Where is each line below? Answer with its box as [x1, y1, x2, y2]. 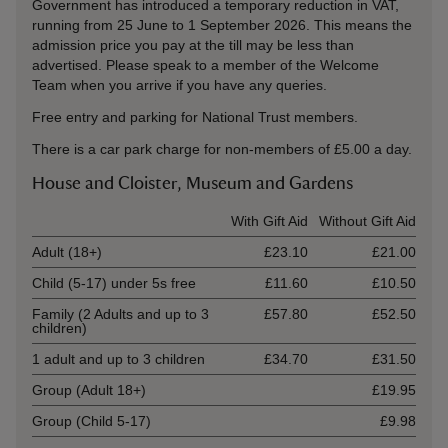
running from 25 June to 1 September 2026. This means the [32, 17, 412, 33]
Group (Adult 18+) [32, 382, 146, 398]
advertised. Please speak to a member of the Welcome [32, 57, 379, 73]
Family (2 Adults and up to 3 [32, 306, 209, 322]
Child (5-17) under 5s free [32, 275, 196, 291]
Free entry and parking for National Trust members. [32, 109, 358, 125]
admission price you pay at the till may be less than [32, 37, 354, 53]
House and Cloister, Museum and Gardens [32, 175, 353, 193]
